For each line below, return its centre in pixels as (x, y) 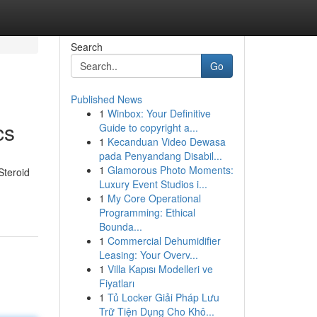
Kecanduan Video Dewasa (166, 142)
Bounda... (120, 226)
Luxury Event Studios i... (153, 184)
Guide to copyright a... (148, 127)
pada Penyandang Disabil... (160, 156)
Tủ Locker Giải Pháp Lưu (163, 297)
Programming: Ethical (147, 212)
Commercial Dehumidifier (164, 241)
